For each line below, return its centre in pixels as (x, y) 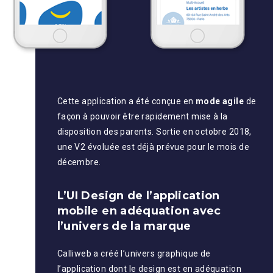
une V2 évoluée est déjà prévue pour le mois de (153, 147)
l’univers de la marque (124, 226)
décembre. (79, 162)
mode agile (219, 101)
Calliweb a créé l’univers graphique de (134, 254)
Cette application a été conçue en (125, 101)
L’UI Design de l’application (138, 196)
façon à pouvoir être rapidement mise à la (142, 117)
